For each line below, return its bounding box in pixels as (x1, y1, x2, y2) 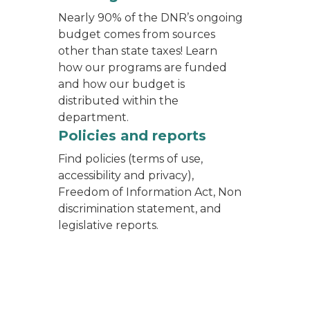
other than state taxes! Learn (58, 44, 217, 57)
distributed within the (58, 94, 179, 107)
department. (58, 111, 129, 124)
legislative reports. (58, 219, 158, 232)
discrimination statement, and (58, 202, 221, 215)
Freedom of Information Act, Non (58, 185, 241, 199)
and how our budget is (58, 77, 185, 91)
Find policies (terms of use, (58, 152, 203, 165)
